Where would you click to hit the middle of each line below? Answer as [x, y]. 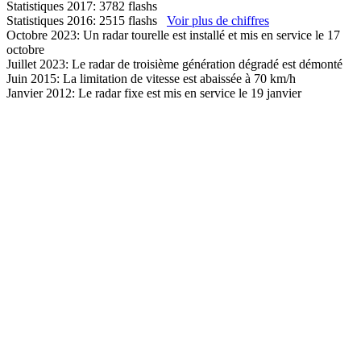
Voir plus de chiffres [218, 21]
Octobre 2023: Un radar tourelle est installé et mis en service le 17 [173, 35]
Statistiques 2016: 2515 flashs [87, 21]
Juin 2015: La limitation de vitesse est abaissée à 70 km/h [151, 79]
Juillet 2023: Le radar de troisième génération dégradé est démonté [174, 64]
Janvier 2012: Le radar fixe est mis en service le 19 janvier [154, 93]
